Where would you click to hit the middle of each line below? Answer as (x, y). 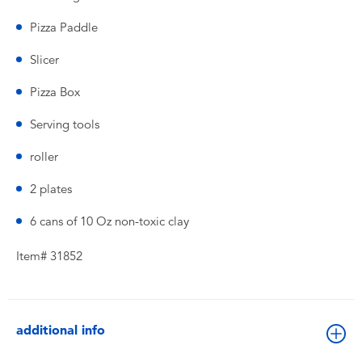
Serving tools (65, 124)
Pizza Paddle (64, 27)
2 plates (51, 189)
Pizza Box (55, 92)
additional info (61, 330)
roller (44, 157)
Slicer (44, 60)
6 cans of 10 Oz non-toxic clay (109, 221)
